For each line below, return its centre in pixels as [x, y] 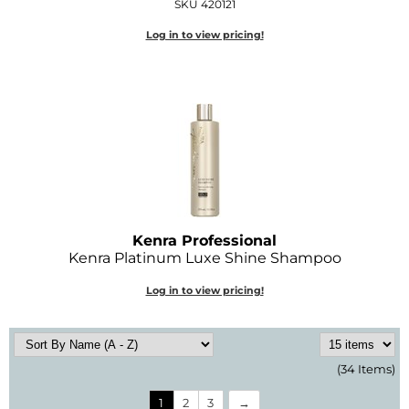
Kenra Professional [204, 240]
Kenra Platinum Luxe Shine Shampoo [204, 257]
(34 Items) [366, 368]
